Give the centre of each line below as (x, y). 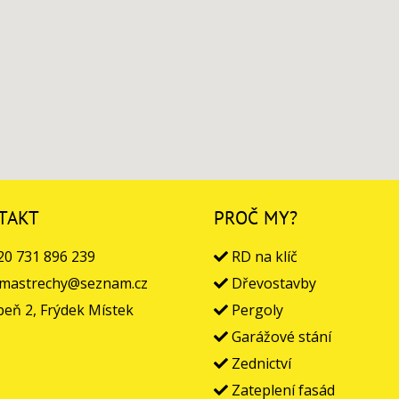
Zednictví (260, 364)
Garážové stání (280, 337)
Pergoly (256, 310)
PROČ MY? (256, 218)
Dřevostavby (272, 284)
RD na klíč (263, 257)
